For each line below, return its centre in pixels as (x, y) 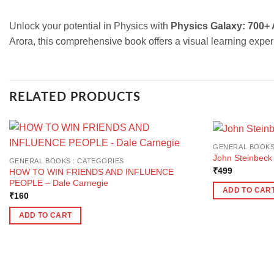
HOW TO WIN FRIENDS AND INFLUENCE (91, 172)
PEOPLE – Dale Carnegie (58, 183)
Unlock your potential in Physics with (90, 26)
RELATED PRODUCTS (75, 98)
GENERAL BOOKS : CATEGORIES (66, 161)
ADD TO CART (45, 216)
